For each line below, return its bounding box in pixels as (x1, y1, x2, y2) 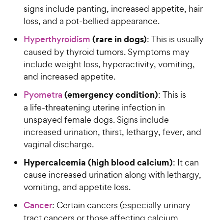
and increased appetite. (24, 70, 115, 82)
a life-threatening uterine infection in (24, 101, 165, 113)
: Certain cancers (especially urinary (52, 199, 191, 211)
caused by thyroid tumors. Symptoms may (24, 46, 190, 57)
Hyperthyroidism (24, 33, 90, 45)
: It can (173, 156, 199, 168)
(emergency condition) (62, 88, 158, 101)
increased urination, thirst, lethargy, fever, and (24, 126, 201, 137)
